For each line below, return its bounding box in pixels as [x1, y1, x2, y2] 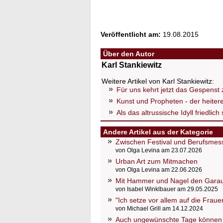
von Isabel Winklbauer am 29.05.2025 [115, 186, 218, 193]
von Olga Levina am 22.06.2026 [115, 166, 202, 173]
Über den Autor [103, 50, 154, 58]
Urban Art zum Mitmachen [115, 157, 198, 165]
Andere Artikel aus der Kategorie [103, 128, 213, 136]
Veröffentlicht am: [101, 30, 161, 38]
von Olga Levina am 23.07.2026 [115, 147, 202, 154]
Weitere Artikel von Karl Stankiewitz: [102, 77, 214, 85]
